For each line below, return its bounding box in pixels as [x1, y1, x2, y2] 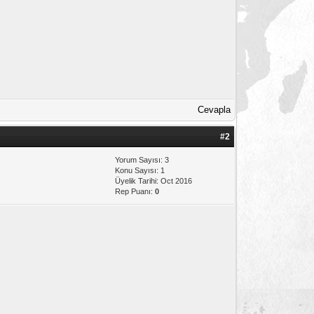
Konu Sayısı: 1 [115, 165, 165, 175]
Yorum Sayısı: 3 [115, 155, 170, 164]
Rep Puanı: [115, 186, 156, 196]
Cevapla [198, 104, 231, 115]
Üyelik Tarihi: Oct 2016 [115, 176, 193, 185]
